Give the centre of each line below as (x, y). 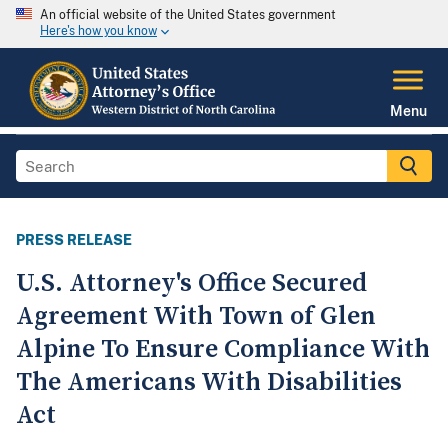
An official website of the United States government (188, 15)
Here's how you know (98, 31)
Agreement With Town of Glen (196, 317)
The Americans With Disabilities (209, 383)
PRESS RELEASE (74, 240)
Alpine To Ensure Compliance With (223, 350)
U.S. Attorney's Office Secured (191, 284)
